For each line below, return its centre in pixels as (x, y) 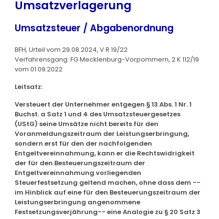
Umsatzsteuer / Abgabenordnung (94, 28)
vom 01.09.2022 (39, 69)
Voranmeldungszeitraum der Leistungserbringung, (102, 133)
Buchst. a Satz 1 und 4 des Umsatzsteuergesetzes (98, 114)
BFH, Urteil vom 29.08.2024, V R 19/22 (71, 49)
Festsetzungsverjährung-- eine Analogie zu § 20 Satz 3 (108, 212)
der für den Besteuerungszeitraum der (80, 163)
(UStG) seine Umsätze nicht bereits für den (87, 124)
